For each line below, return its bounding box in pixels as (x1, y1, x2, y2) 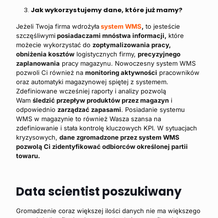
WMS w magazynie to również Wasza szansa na (16, 115, 161, 123)
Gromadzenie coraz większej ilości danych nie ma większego (16, 207, 200, 215)
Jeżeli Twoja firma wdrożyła (16, 22, 99, 31)
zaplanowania (16, 59, 60, 68)
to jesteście (144, 22, 180, 31)
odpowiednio (16, 106, 57, 114)
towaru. (16, 152, 40, 160)
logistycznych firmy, (74, 50, 138, 58)
